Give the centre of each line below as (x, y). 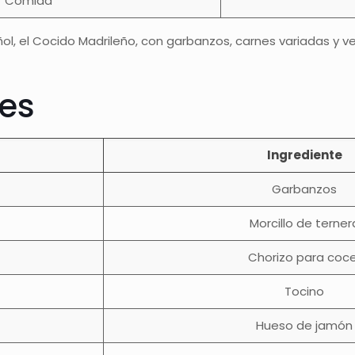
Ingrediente (304, 155)
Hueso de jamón (305, 325)
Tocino (305, 291)
